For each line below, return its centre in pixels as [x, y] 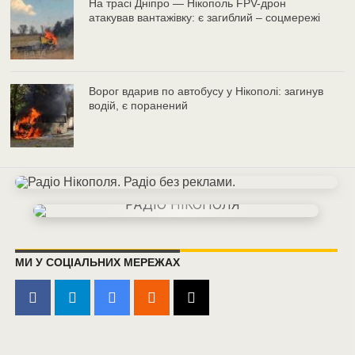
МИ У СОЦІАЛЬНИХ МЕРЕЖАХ [97, 263]
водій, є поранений [139, 106]
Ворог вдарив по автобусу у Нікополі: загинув [206, 92]
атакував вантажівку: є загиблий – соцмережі [205, 18]
